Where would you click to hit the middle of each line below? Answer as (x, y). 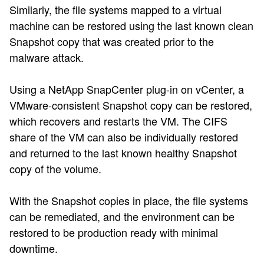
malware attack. (49, 57)
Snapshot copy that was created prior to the (112, 42)
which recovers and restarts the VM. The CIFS (118, 121)
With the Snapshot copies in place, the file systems (129, 201)
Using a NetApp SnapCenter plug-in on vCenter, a (127, 89)
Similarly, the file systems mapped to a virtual (115, 10)
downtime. (34, 248)
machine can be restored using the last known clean (131, 26)
